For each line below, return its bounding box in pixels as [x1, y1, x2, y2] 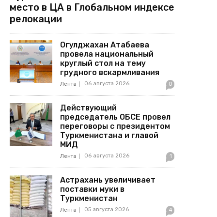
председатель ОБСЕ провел [60, 112, 171, 122]
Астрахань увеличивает [60, 175, 156, 185]
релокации [10, 13, 62, 25]
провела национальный [60, 49, 154, 59]
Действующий [60, 103, 117, 112]
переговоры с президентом [60, 121, 170, 131]
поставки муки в [60, 184, 125, 194]
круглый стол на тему [60, 58, 146, 68]
